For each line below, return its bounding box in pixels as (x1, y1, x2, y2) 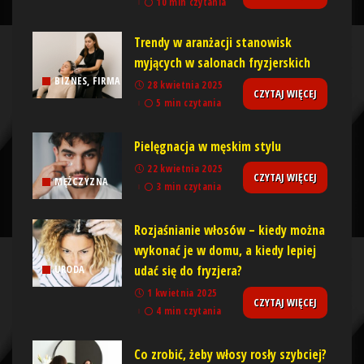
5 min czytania (156, 95, 222, 110)
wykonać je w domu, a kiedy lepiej (134, 241, 316, 260)
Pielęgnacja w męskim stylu (134, 136, 281, 155)
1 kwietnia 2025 (147, 286, 218, 301)
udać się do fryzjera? (134, 262, 242, 280)
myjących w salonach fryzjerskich (134, 53, 310, 71)
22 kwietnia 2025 (147, 161, 223, 175)
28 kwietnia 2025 (147, 77, 223, 92)
